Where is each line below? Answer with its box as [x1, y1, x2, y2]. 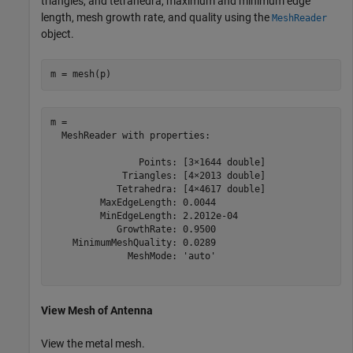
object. [41, 27, 74, 40]
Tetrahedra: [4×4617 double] [50, 184, 266, 195]
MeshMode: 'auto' [50, 251, 216, 262]
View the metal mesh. [41, 336, 145, 350]
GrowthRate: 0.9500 [50, 224, 216, 236]
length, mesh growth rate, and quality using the [41, 10, 272, 24]
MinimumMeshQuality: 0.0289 [50, 237, 216, 249]
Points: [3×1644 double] [50, 157, 266, 169]
